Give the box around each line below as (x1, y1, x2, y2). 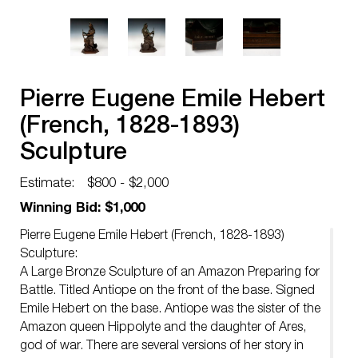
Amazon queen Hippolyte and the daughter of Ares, (20, 322, 306, 335)
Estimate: (20, 177, 75, 191)
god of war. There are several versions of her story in (20, 340, 304, 353)
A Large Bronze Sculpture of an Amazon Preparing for (20, 267, 320, 280)
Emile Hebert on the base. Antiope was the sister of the (20, 304, 320, 316)
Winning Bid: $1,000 (20, 202, 145, 216)
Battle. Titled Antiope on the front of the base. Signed (20, 285, 315, 298)
